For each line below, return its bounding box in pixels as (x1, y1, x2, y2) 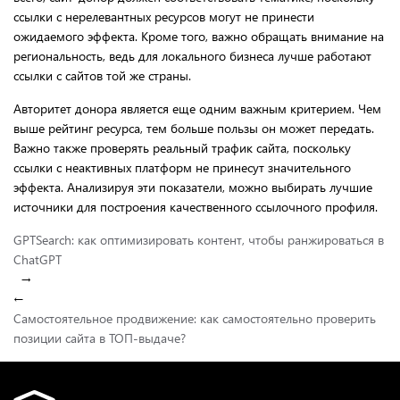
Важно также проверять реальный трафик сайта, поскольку (13, 138, 351, 156)
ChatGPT (13, 250, 62, 268)
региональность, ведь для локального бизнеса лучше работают (13, 46, 371, 64)
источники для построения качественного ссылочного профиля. (13, 197, 378, 215)
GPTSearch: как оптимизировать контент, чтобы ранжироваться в (13, 230, 384, 248)
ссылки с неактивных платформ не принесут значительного (13, 158, 351, 176)
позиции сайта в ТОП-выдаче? (13, 329, 186, 346)
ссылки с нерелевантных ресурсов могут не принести (13, 7, 314, 25)
